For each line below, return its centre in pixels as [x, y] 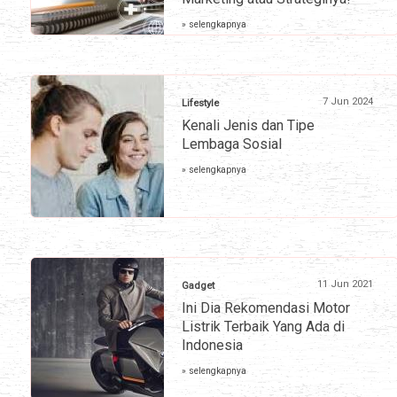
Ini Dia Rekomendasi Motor [266, 308]
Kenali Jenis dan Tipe [248, 126]
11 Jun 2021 [345, 284]
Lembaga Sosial [232, 144]
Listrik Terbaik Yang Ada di [263, 327]
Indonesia [212, 346]
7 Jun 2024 [348, 102]
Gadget [198, 286]
